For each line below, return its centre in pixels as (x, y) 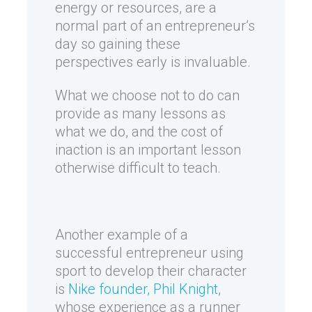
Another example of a (122, 235)
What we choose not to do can (147, 96)
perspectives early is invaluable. (153, 62)
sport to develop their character (151, 271)
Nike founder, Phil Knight (143, 289)
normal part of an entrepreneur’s (155, 26)
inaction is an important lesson (148, 150)
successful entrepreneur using (149, 253)
